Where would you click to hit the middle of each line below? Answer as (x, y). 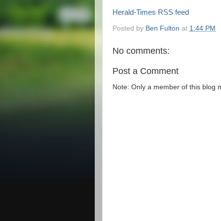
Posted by (129, 28)
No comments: (141, 51)
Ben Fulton (163, 28)
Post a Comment (146, 71)
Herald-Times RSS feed (151, 12)
